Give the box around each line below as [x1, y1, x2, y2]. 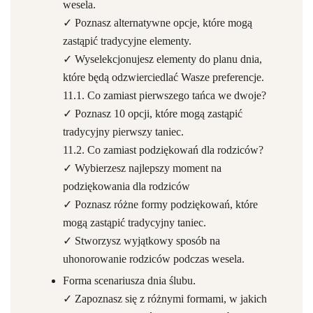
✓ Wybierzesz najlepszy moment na [63, 162, 221, 174]
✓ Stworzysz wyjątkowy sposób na [63, 235, 220, 247]
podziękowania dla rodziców [63, 180, 190, 192]
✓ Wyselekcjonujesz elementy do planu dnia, [63, 53, 262, 65]
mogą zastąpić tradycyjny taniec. [63, 217, 206, 228]
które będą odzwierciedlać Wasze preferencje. [63, 71, 264, 83]
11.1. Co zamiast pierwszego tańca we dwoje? [63, 89, 266, 101]
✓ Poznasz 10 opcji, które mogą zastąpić [63, 108, 242, 119]
